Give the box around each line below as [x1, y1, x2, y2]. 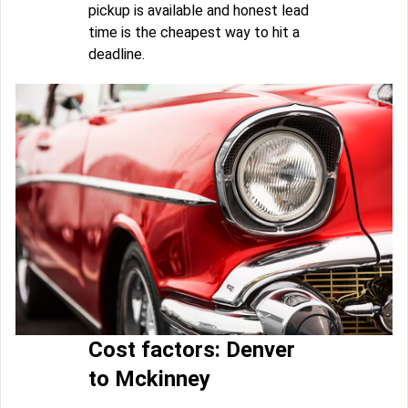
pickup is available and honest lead [88, 2, 309, 20]
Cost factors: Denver [88, 337, 295, 363]
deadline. [88, 46, 145, 64]
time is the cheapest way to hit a [88, 24, 300, 42]
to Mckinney [88, 366, 210, 393]
